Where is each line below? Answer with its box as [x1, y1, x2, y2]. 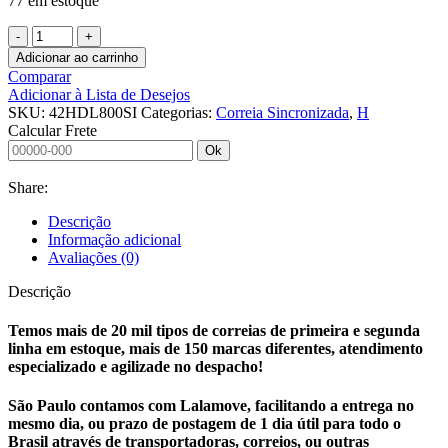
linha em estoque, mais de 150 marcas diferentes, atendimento [8, 340, 423, 358]
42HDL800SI [49, 103, 141, 121]
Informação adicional [48, 230, 181, 248]
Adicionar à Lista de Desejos [8, 85, 190, 103]
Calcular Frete [8, 121, 97, 139]
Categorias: [141, 103, 212, 121]
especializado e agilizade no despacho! [8, 358, 263, 376]
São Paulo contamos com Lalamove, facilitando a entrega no [8, 397, 414, 415]
